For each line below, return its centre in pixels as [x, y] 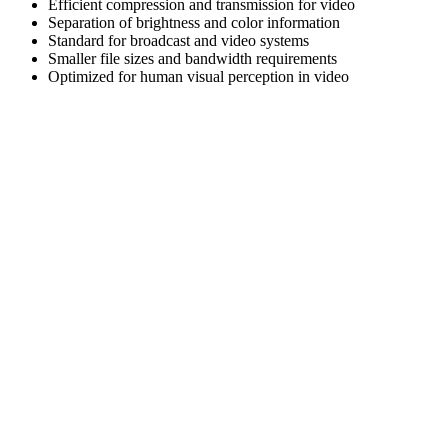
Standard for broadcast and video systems [178, 41]
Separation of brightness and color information [194, 23]
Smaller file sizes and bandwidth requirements [192, 59]
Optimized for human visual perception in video [198, 77]
